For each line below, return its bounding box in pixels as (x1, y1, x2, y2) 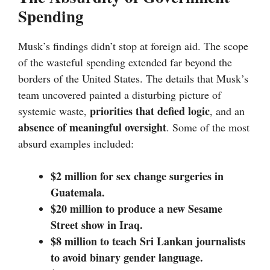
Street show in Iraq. (51, 217, 143, 233)
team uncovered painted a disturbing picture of (18, 87, 221, 102)
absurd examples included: (18, 136, 134, 151)
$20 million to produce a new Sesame (51, 201, 222, 217)
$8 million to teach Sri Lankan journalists (51, 233, 245, 250)
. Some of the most (166, 120, 250, 135)
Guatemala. (51, 184, 105, 201)
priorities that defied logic (90, 103, 210, 119)
